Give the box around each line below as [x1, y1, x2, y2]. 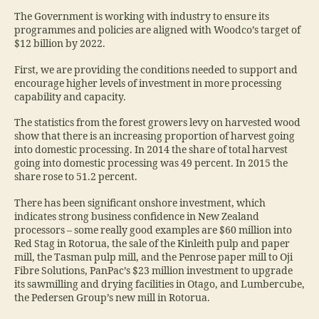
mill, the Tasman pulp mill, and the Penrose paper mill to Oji [14, 251, 293, 263]
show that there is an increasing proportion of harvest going [14, 130, 295, 143]
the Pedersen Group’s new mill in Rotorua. [14, 291, 210, 304]
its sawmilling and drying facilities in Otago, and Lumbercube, [14, 278, 305, 291]
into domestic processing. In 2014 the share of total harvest [14, 144, 288, 157]
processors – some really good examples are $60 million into [14, 224, 292, 236]
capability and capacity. [14, 90, 126, 103]
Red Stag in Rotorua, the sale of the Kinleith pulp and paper [14, 237, 290, 250]
